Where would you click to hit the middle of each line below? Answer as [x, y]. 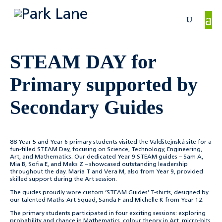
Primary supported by [104, 84]
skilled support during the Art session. [63, 179]
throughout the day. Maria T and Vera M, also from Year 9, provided [107, 172]
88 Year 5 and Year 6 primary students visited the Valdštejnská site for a [111, 142]
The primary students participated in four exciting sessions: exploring [108, 214]
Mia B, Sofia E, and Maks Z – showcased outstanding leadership [99, 165]
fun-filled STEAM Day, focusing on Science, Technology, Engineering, [106, 150]
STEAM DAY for [83, 62]
